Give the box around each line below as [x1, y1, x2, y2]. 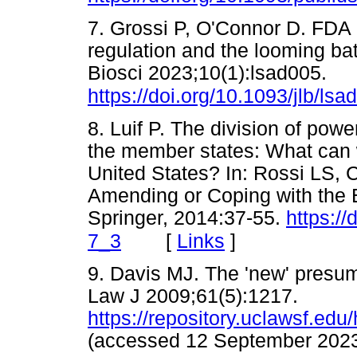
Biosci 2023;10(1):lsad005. [88, 61, 327, 84]
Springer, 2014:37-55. [88, 207, 286, 229]
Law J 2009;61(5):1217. [88, 285, 298, 308]
